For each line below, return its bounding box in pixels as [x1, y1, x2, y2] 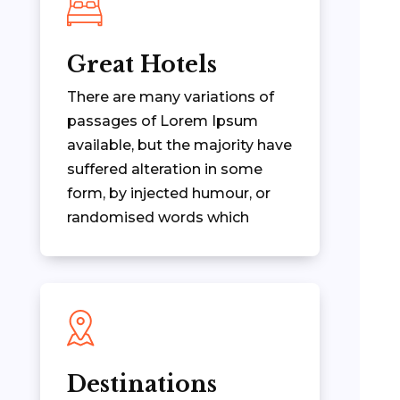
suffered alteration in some [66, 160, 262, 178]
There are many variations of [66, 87, 274, 105]
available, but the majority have [66, 136, 292, 154]
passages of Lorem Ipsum [66, 112, 258, 129]
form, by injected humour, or [66, 184, 271, 202]
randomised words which [66, 208, 249, 226]
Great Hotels [66, 50, 217, 79]
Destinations [66, 370, 217, 398]
